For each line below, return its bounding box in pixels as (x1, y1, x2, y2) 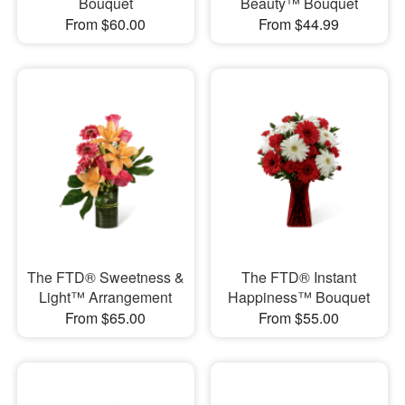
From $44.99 (259, 13, 340, 34)
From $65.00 (65, 307, 146, 329)
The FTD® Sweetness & (26, 267, 184, 288)
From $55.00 (259, 307, 340, 329)
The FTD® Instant (241, 267, 357, 288)
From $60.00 (65, 13, 146, 34)
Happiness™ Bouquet (228, 287, 371, 308)
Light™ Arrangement (39, 287, 173, 308)
